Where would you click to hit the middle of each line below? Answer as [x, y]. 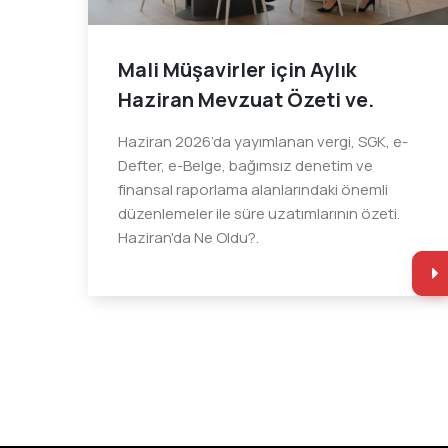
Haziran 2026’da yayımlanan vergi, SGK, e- [262, 141]
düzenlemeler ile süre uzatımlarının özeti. [258, 213]
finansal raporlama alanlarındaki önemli [252, 189]
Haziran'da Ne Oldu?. [188, 237]
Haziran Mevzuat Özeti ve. [245, 99]
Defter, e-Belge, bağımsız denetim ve [245, 165]
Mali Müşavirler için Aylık [236, 69]
